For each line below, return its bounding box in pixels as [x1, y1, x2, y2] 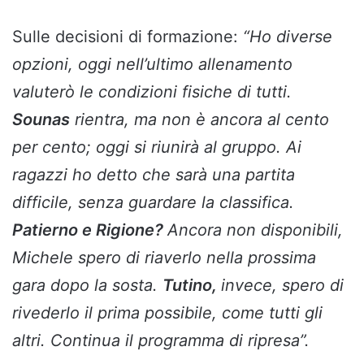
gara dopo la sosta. [12, 275, 162, 295]
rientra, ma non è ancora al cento [70, 109, 329, 129]
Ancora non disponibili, [167, 219, 343, 240]
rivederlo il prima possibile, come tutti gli [12, 302, 323, 323]
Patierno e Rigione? [12, 219, 167, 240]
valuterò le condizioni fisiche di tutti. [12, 81, 292, 102]
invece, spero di [221, 275, 344, 295]
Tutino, [162, 275, 221, 295]
